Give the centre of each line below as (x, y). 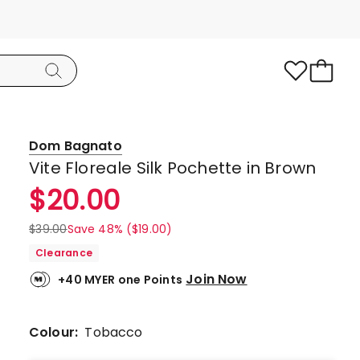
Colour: (57, 332)
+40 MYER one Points (121, 280)
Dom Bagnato (76, 146)
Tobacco (114, 332)
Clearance (64, 253)
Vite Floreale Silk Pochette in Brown (173, 168)
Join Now (217, 279)
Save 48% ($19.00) (120, 229)
